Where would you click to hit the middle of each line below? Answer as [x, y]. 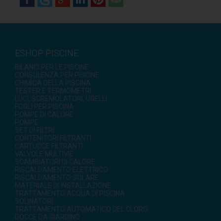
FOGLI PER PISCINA [44, 106]
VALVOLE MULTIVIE [44, 154]
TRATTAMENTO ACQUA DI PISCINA [70, 193]
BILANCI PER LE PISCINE [52, 67]
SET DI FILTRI [35, 130]
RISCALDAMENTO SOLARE [57, 177]
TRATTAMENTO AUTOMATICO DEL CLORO [81, 209]
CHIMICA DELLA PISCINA [53, 83]
